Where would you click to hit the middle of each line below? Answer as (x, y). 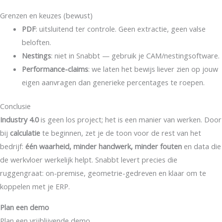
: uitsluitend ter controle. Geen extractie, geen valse (120, 28)
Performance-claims (55, 69)
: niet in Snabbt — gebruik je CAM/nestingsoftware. (135, 55)
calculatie (25, 133)
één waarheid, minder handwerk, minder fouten (104, 146)
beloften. (36, 42)
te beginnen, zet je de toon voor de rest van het (121, 133)
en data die (201, 146)
